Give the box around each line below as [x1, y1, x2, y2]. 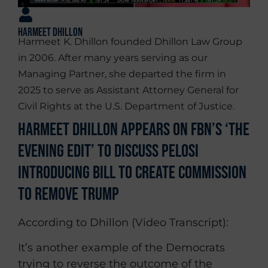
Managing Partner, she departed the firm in [18, 68, 226, 80]
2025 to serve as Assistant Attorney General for [18, 84, 239, 96]
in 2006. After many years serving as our [18, 52, 208, 64]
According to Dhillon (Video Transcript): [18, 216, 229, 230]
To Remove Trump [18, 184, 119, 206]
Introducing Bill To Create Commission [18, 162, 246, 184]
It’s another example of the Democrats [18, 240, 225, 254]
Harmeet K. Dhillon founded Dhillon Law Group [18, 36, 242, 48]
